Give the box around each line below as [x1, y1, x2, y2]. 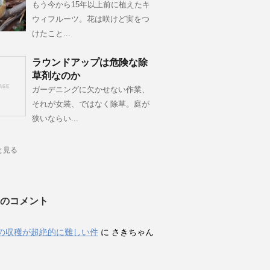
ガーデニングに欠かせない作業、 [32, 85, 149, 94]
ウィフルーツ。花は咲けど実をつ [32, 14, 149, 24]
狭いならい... [32, 114, 78, 123]
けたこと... [32, 29, 71, 38]
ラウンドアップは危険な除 [32, 57, 148, 67]
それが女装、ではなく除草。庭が [32, 99, 149, 108]
